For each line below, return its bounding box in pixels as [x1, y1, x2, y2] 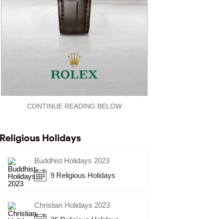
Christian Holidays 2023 [34, 201, 110, 209]
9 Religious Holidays [46, 171, 115, 179]
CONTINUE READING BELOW [27, 102, 122, 110]
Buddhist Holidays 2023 [34, 156, 109, 165]
